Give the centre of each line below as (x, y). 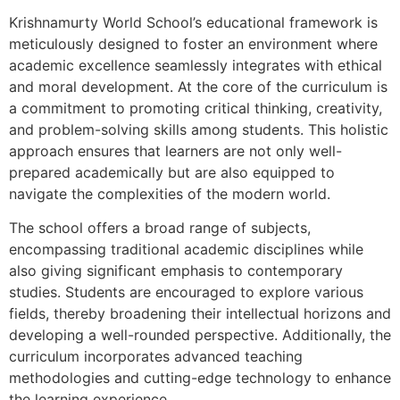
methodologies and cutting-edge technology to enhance (200, 378)
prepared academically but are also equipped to (172, 172)
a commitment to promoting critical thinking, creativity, (196, 108)
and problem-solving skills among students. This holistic (199, 129)
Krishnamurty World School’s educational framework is (193, 22)
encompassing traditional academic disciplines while (186, 250)
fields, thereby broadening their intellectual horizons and (200, 314)
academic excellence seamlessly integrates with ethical (196, 65)
